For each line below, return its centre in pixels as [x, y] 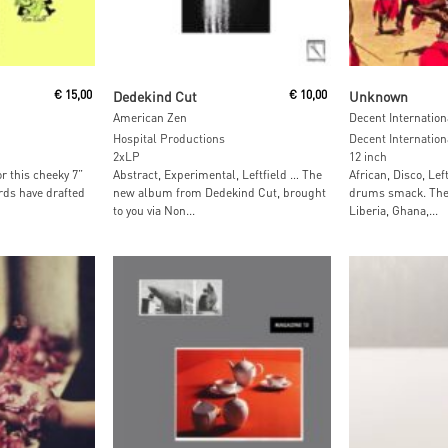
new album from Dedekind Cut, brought [220, 193]
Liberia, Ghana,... [393, 211]
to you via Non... [154, 211]
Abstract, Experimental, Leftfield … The [218, 175]
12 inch [367, 157]
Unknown [378, 96]
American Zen [150, 118]
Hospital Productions [169, 139]
